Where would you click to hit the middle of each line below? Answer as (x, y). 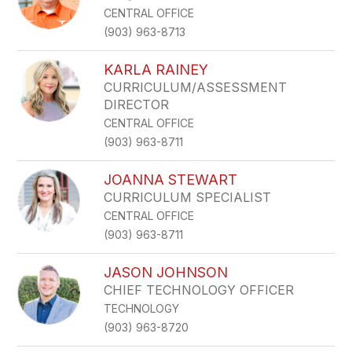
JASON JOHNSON (166, 272)
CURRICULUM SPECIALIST (188, 197)
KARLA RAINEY (156, 70)
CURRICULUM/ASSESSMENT (196, 87)
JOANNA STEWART (171, 180)
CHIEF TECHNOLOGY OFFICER (199, 290)
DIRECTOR (137, 104)
